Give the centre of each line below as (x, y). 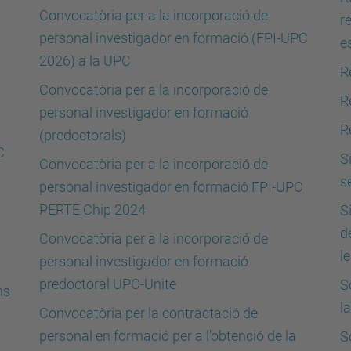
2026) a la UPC (85, 61)
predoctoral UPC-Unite (108, 284)
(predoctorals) (83, 135)
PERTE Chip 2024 (92, 210)
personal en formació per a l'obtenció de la (168, 336)
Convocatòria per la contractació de (148, 313)
